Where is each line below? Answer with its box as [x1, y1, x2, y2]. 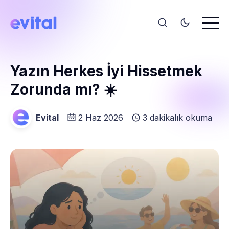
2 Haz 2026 [78, 112, 123, 123]
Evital [36, 112, 59, 123]
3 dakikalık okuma [143, 112, 212, 123]
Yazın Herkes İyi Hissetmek [10, 62, 202, 80]
